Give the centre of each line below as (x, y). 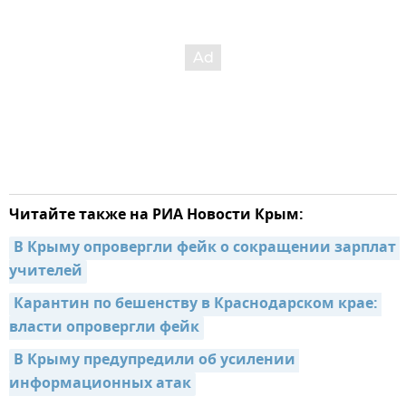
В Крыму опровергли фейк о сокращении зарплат (205, 249)
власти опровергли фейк (104, 329)
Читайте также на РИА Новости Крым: (156, 216)
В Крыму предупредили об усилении (155, 361)
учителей (46, 272)
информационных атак (100, 385)
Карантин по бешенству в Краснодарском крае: (196, 305)
